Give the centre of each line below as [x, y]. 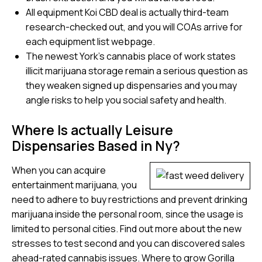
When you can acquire [59, 170]
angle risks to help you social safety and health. [126, 100]
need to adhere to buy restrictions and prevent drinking [130, 199]
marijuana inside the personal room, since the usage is [127, 214]
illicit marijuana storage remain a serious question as [137, 70]
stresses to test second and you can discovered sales [128, 243]
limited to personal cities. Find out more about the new [127, 228]
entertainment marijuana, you [74, 185]
